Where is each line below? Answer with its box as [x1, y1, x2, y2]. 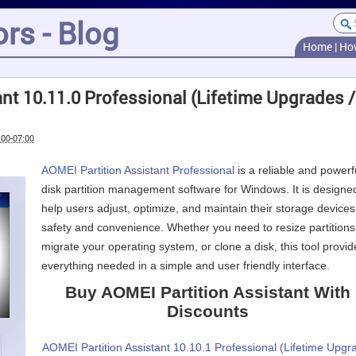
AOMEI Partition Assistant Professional [41, 164, 234, 176]
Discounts [167, 302, 249, 320]
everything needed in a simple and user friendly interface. [41, 259, 330, 272]
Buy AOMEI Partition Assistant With [65, 283, 350, 301]
